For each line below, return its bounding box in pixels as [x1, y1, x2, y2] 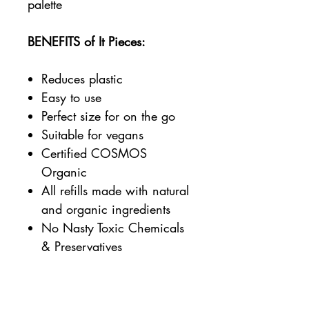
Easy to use [41, 88, 101, 106]
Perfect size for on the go [41, 107, 175, 124]
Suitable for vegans [41, 126, 143, 143]
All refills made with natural [41, 181, 189, 199]
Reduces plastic [41, 70, 123, 87]
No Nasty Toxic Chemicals [41, 219, 184, 236]
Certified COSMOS [41, 144, 147, 161]
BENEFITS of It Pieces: [28, 32, 146, 50]
